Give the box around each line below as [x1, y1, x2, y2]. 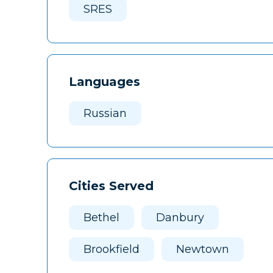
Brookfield [83, 243, 140, 256]
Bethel [83, 211, 119, 224]
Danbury [156, 211, 204, 224]
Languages [69, 74, 140, 89]
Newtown [176, 243, 229, 256]
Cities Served [69, 179, 154, 193]
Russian [83, 107, 127, 120]
